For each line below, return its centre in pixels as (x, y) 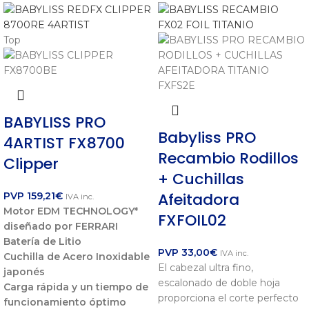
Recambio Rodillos (228, 159)
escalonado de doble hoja (219, 283)
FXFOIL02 (192, 221)
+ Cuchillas (201, 179)
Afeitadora (199, 200)
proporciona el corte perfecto (228, 298)
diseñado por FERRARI (61, 227)
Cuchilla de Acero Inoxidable (77, 257)
